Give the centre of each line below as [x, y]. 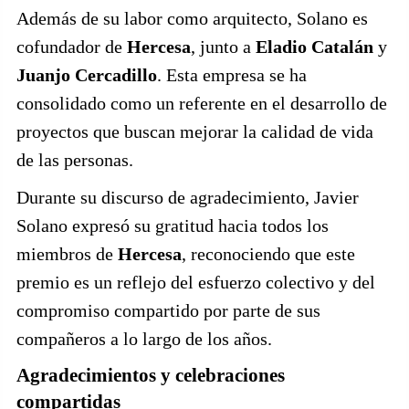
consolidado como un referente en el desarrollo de [202, 104]
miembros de [67, 254]
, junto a [223, 47]
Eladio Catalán [315, 47]
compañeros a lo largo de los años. [144, 339]
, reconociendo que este [268, 254]
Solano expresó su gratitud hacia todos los [173, 226]
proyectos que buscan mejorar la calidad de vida [195, 132]
